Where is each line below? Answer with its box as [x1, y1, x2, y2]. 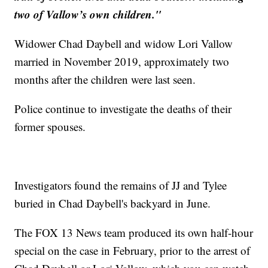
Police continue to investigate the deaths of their [14, 101, 232, 117]
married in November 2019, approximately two [14, 54, 230, 69]
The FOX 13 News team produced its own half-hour [14, 225, 254, 240]
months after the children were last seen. [14, 72, 196, 87]
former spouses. [14, 119, 86, 135]
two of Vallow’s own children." [14, 6, 162, 23]
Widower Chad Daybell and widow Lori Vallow [14, 36, 233, 51]
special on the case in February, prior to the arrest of [14, 243, 251, 258]
